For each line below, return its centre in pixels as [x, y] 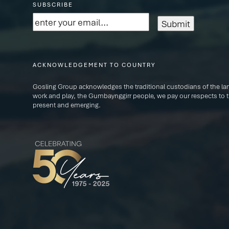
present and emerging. [67, 105]
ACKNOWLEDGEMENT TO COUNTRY [94, 65]
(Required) [76, 20]
